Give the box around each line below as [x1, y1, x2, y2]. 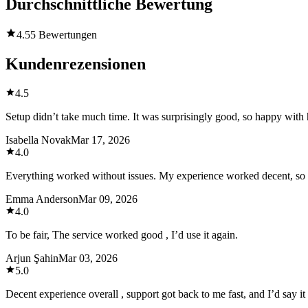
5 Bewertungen [30, 29, 97, 41]
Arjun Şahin [5, 252, 58, 264]
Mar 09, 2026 [78, 192, 137, 205]
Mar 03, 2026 [58, 252, 118, 264]
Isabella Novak [5, 133, 71, 146]
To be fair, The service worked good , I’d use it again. [5, 228, 238, 241]
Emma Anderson [5, 192, 78, 205]
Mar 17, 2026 [71, 133, 130, 146]
